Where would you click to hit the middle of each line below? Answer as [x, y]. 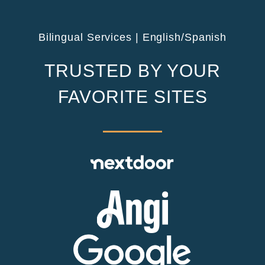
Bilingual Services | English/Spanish [132, 38]
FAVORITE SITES [132, 97]
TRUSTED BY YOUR [132, 71]
